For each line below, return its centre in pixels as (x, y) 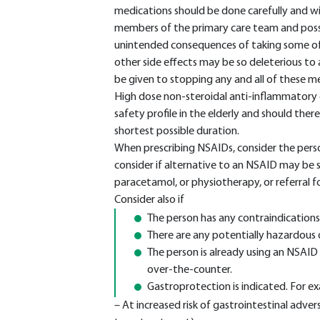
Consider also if (149, 200)
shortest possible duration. (177, 131)
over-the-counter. (190, 270)
